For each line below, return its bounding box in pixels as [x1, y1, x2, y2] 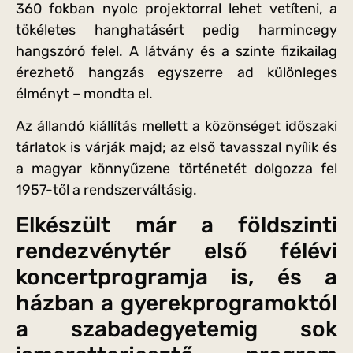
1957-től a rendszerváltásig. [16, 181, 197, 199]
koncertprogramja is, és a [16, 264, 337, 291]
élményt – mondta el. [16, 84, 153, 102]
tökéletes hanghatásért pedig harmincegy [16, 20, 337, 39]
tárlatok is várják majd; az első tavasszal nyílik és [16, 139, 337, 157]
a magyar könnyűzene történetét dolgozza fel [16, 160, 337, 178]
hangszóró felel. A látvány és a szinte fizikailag [16, 42, 337, 60]
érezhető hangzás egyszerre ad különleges [16, 63, 337, 81]
